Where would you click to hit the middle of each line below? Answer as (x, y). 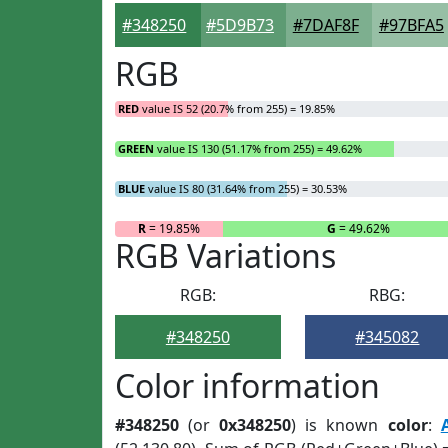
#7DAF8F (325, 25)
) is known (339, 425)
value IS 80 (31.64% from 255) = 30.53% (246, 188)
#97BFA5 (411, 25)
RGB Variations (225, 255)
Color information (247, 385)
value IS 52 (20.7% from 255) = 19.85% (237, 108)
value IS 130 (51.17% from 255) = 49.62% (258, 148)
